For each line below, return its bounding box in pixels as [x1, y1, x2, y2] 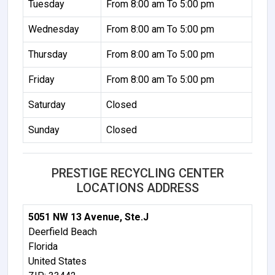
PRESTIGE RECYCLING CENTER [51, 165, 224, 180]
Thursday [28, 48, 68, 60]
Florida [28, 240, 58, 252]
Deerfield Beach [28, 225, 97, 238]
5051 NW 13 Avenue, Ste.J [28, 211, 149, 223]
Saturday [28, 98, 66, 110]
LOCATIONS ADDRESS [76, 180, 199, 195]
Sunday [28, 123, 60, 136]
